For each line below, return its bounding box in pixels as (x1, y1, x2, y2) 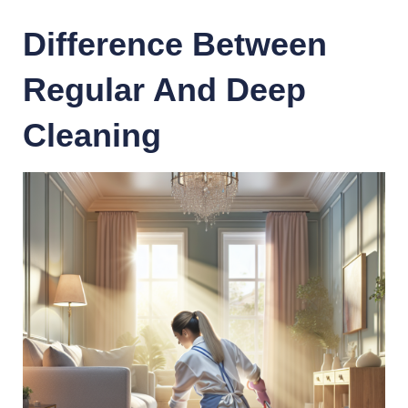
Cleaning (23, 117, 161, 154)
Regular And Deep (23, 71, 306, 108)
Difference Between (23, 25, 327, 63)
